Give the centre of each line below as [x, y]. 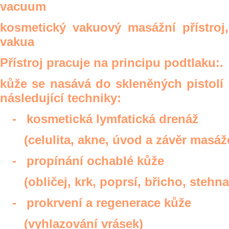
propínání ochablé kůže [95, 161]
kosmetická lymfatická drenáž [112, 119]
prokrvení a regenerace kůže [109, 203]
